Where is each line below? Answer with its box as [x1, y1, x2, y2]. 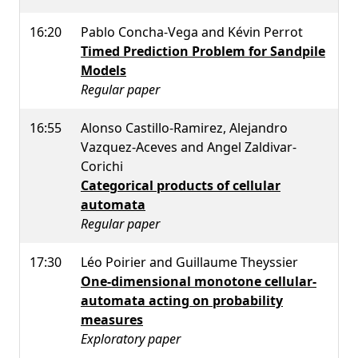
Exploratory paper [81, 329, 181, 348]
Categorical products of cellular [81, 176, 280, 194]
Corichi [81, 157, 123, 175]
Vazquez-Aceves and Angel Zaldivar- [81, 137, 296, 156]
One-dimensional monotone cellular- [81, 272, 316, 290]
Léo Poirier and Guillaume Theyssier [81, 253, 298, 271]
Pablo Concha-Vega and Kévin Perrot [81, 22, 303, 41]
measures [81, 310, 143, 328]
